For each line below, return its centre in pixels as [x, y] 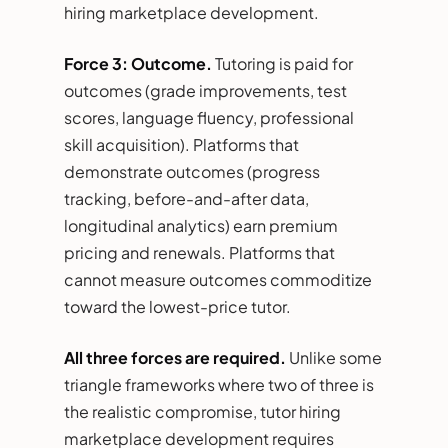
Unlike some [334, 357]
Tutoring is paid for [282, 63]
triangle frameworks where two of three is [219, 384]
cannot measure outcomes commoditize [218, 279]
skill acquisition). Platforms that [181, 144]
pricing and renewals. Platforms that [199, 252]
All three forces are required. [175, 357]
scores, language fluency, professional [209, 117]
